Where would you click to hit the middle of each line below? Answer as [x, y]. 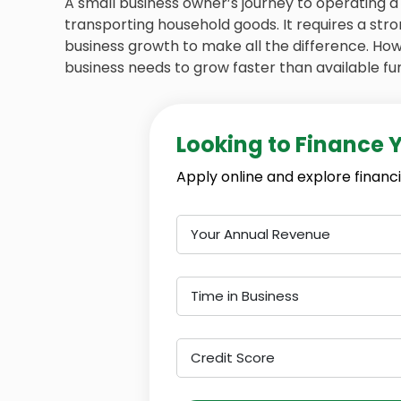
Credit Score [233, 358]
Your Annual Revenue [260, 234]
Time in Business [245, 296]
